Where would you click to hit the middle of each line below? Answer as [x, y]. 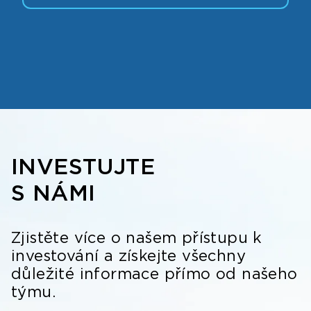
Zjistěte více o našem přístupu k [137, 237]
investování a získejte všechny [128, 255]
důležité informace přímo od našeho [154, 273]
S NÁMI [53, 192]
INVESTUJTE [83, 166]
